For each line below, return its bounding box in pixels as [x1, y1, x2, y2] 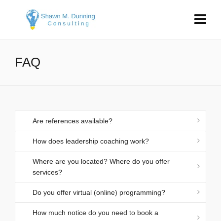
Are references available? [33, 117, 112, 125]
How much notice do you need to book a [33, 209, 158, 217]
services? [33, 168, 62, 176]
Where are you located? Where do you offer [33, 157, 170, 165]
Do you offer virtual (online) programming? [33, 188, 165, 196]
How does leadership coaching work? [33, 137, 149, 145]
